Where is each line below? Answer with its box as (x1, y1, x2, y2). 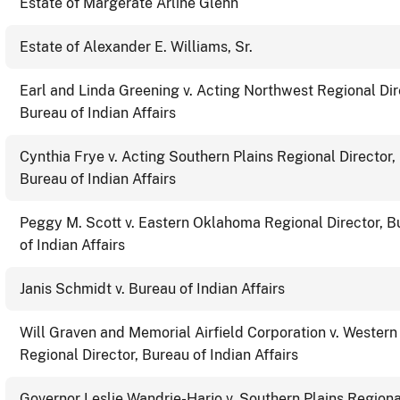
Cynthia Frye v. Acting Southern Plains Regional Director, (20, 147, 396, 165)
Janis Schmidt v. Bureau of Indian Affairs (20, 279, 285, 297)
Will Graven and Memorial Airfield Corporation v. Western (20, 323, 397, 341)
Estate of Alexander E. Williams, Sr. (20, 37, 253, 55)
